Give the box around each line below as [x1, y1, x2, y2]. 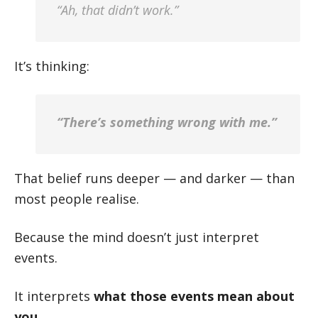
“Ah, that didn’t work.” [57, 1, 178, 18]
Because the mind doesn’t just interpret [14, 229, 259, 246]
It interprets [14, 287, 94, 305]
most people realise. [14, 190, 139, 207]
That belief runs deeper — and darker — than [14, 170, 295, 187]
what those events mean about [94, 287, 295, 305]
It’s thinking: [14, 57, 89, 75]
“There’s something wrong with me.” [57, 114, 277, 131]
